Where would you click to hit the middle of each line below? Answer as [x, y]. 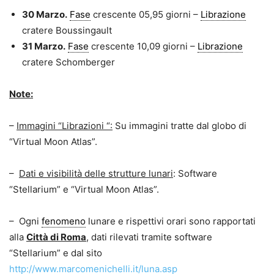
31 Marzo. [44, 46]
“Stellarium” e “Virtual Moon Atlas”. [84, 190]
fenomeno [64, 221]
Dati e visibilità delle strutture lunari [96, 174]
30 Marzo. [45, 15]
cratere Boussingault [67, 31]
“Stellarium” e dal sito [56, 253]
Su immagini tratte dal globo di [180, 126]
